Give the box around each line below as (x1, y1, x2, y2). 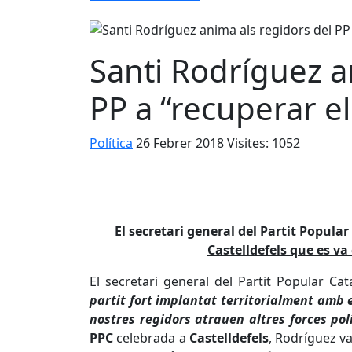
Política (90, 134, 133, 152)
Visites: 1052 (227, 134, 300, 152)
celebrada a (113, 329, 189, 347)
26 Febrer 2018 (136, 134, 227, 152)
